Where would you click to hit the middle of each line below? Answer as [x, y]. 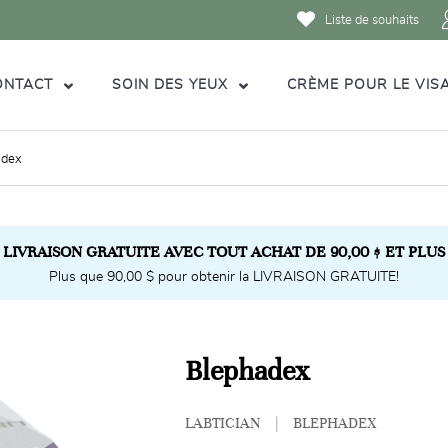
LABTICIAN [223, 423]
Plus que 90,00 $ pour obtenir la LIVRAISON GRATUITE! [224, 277]
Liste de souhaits [372, 20]
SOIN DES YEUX [172, 84]
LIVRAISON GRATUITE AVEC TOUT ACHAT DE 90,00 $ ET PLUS [224, 251]
